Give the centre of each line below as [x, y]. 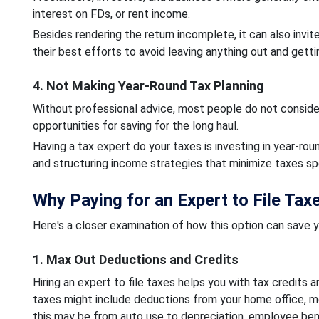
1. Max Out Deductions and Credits [135, 259]
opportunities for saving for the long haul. [137, 125]
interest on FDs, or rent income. [113, 14]
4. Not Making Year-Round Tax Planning [148, 85]
